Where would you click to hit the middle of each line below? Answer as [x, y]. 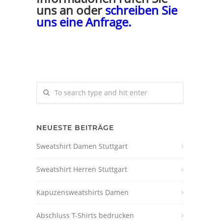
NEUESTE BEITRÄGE [75, 128]
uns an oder [69, 10]
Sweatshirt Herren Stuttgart [82, 169]
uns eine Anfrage [82, 22]
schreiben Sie [140, 10]
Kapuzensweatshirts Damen [82, 192]
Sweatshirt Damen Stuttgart [82, 146]
